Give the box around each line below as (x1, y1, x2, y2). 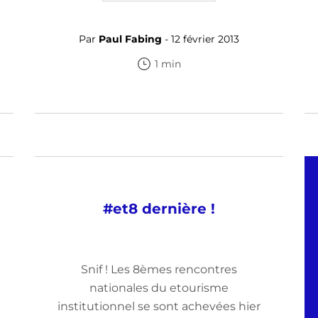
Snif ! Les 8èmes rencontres (81, 263, 237, 276)
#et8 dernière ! (103, 200, 215, 217)
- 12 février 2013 (162, 33, 239, 45)
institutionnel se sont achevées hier (57, 300, 261, 313)
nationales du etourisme (89, 281, 229, 295)
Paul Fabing (99, 33, 162, 45)
